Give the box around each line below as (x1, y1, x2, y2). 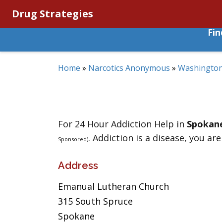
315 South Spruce (58, 195, 133, 207)
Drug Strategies (12, 7, 93, 20)
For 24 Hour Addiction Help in (58, 118, 187, 130)
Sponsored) (58, 135, 88, 143)
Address (58, 160, 98, 171)
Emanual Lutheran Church (58, 180, 169, 192)
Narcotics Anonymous (88, 62, 170, 73)
